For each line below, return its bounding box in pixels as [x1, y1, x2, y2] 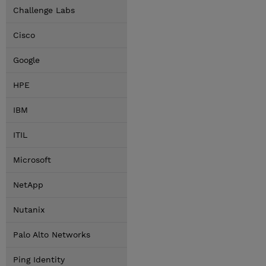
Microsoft [13, 155, 51, 164]
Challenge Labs [13, 5, 75, 15]
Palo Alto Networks [13, 230, 90, 239]
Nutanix [13, 205, 45, 214]
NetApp [13, 180, 43, 189]
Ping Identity [13, 255, 65, 264]
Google [13, 55, 40, 65]
